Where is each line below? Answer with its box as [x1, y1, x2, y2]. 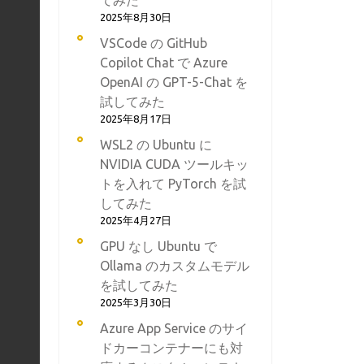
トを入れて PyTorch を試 [100, 176, 246, 191]
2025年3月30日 [100, 297, 171, 308]
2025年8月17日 [100, 113, 171, 124]
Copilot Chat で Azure [100, 55, 227, 70]
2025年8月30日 [100, 11, 171, 23]
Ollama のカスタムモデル [100, 258, 249, 273]
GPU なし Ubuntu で [100, 239, 217, 253]
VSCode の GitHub [100, 36, 207, 50]
